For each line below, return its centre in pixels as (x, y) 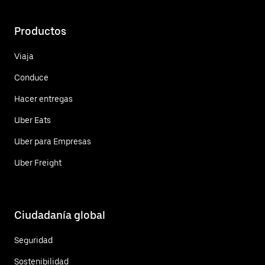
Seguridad (33, 240)
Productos (40, 31)
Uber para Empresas (53, 142)
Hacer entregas (43, 99)
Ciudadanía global (60, 215)
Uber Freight (38, 163)
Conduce (31, 78)
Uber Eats (33, 120)
